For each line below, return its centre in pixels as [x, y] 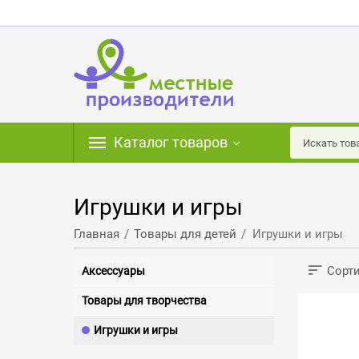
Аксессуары [114, 271]
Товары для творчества [145, 301]
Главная [97, 234]
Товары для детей [186, 234]
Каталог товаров [171, 142]
